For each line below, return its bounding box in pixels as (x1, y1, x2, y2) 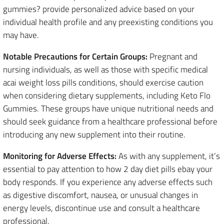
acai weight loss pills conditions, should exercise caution (3, 76, 203, 89)
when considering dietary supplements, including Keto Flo (3, 89, 210, 102)
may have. (3, 28, 39, 42)
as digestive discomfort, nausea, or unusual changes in (3, 188, 198, 202)
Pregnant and (147, 50, 197, 63)
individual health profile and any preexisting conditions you (3, 15, 213, 29)
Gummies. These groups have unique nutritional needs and (3, 102, 213, 115)
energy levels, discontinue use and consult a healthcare (3, 201, 200, 215)
